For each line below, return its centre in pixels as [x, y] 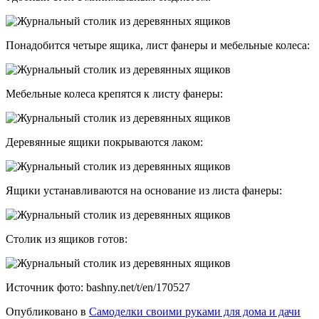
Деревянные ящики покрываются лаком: [104, 142]
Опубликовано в [46, 311]
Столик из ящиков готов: [67, 239]
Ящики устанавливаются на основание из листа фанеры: [144, 190]
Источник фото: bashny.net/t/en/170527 [98, 287]
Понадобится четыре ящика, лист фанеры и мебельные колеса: [158, 45]
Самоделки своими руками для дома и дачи [195, 311]
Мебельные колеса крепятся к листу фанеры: [114, 93]
